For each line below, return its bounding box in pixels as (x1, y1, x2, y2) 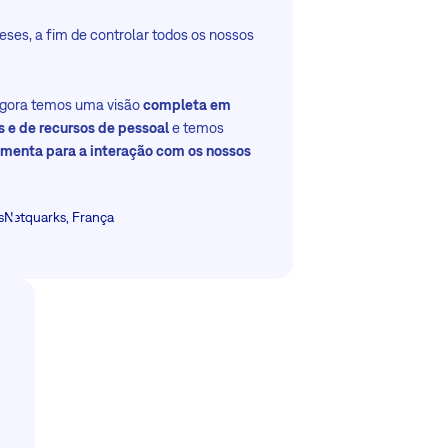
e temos (169, 119, 225, 137)
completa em (143, 96, 232, 114)
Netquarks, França (4, 209, 115, 226)
